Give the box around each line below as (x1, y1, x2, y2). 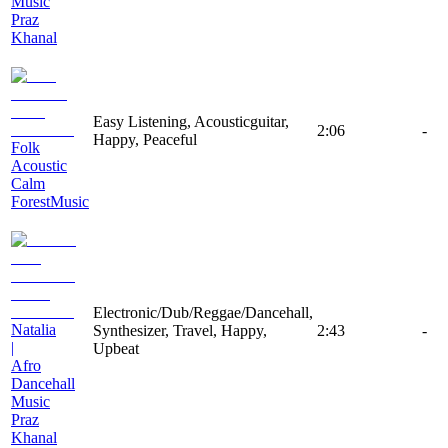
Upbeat (93, 339, 139, 357)
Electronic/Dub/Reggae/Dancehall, (93, 303, 313, 321)
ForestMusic (11, 192, 89, 210)
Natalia (11, 320, 56, 338)
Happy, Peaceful (93, 130, 197, 148)
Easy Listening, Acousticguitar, (93, 112, 289, 130)
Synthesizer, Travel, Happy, (93, 321, 267, 339)
